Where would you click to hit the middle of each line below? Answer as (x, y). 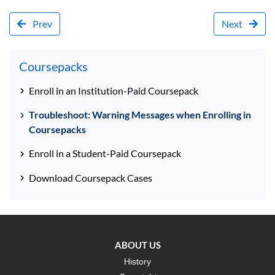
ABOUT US (137, 245)
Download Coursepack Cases (91, 177)
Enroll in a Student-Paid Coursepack (105, 153)
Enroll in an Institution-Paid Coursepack (114, 90)
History (137, 261)
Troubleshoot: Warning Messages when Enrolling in (140, 114)
